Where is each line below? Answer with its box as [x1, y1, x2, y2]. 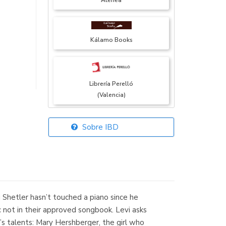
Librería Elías [93, 135, 130, 143]
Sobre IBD [80, 122, 119, 132]
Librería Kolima [89, 201, 133, 209]
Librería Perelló [89, 80, 134, 88]
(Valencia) [97, 91, 126, 99]
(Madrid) [99, 212, 124, 220]
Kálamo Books [90, 36, 133, 44]
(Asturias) [97, 146, 125, 154]
